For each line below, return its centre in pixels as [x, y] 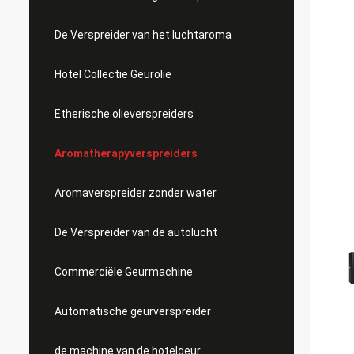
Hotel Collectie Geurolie [113, 74]
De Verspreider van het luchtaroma [143, 35]
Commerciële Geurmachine [124, 272]
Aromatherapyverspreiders [126, 153]
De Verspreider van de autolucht [136, 232]
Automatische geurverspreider [133, 311]
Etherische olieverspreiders [124, 114]
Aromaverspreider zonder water [136, 193]
